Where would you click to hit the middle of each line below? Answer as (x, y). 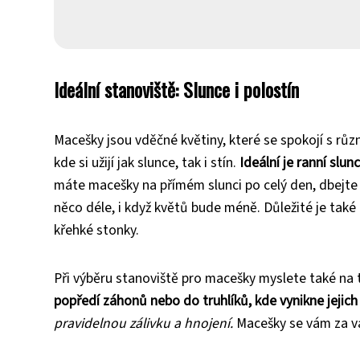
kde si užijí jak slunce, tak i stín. (147, 163)
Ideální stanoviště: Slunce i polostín (176, 90)
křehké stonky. (96, 231)
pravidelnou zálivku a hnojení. (143, 324)
